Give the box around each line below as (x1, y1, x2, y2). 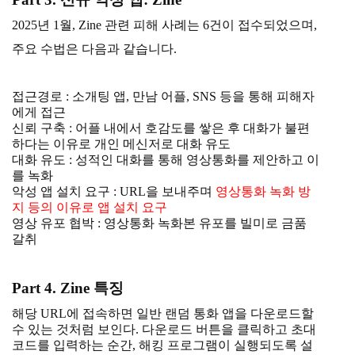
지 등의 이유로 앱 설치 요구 (12, 200, 167, 215)
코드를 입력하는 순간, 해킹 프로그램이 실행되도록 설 (12, 338, 313, 353)
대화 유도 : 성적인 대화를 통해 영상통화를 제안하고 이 (12, 153, 319, 167)
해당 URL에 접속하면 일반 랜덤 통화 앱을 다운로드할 (12, 307, 314, 321)
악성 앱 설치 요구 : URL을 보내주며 (12, 185, 212, 199)
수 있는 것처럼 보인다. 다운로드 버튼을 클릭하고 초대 (12, 323, 316, 337)
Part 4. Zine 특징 (12, 280, 124, 297)
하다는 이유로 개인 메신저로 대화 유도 (12, 137, 231, 151)
